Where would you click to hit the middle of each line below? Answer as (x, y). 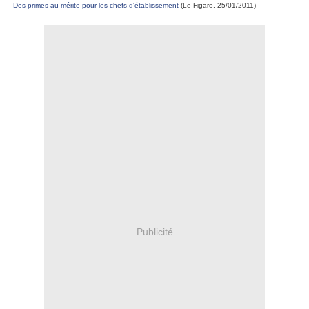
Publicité (154, 231)
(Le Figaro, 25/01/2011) (217, 6)
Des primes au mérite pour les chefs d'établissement (96, 6)
